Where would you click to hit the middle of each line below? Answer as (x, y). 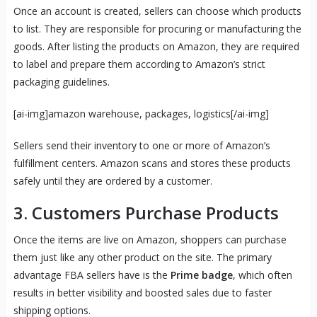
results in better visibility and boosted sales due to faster (142, 292)
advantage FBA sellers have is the (92, 275)
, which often (262, 275)
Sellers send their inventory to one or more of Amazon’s (142, 145)
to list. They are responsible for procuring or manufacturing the (157, 28)
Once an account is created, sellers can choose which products (157, 11)
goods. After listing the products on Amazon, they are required (156, 46)
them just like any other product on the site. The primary (142, 257)
